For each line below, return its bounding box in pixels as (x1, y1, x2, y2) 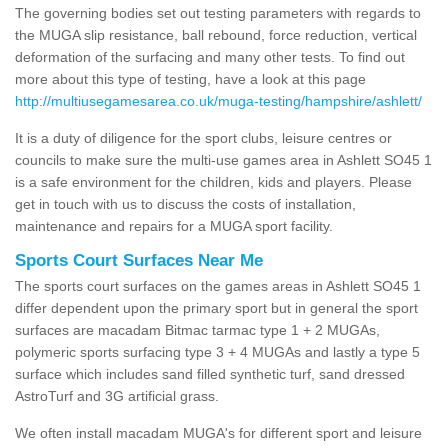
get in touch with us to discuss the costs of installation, (15, 195, 356, 212)
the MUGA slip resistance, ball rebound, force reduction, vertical (15, 26, 417, 43)
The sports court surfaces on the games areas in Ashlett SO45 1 (15, 277, 421, 294)
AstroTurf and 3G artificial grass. (15, 387, 219, 404)
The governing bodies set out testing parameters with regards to (15, 4, 421, 21)
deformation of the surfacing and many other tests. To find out (15, 48, 405, 65)
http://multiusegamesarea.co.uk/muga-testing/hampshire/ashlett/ (15, 92, 422, 109)
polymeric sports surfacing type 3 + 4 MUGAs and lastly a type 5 (15, 343, 420, 360)
